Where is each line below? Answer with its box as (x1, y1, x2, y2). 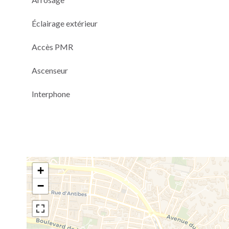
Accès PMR (32, 42, 73, 52)
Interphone (32, 89, 70, 99)
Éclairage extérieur (32, 18, 98, 28)
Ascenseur (32, 65, 68, 75)
